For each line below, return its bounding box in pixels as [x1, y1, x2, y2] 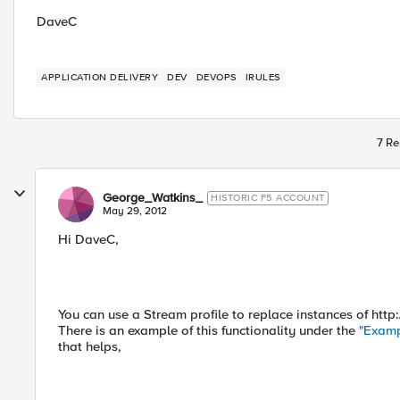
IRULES [245, 71, 280, 83]
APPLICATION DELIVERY [41, 71, 158, 83]
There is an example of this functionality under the [58, 322, 359, 338]
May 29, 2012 [103, 204, 167, 218]
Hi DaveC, [58, 231, 119, 247]
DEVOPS [196, 71, 237, 83]
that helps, [58, 338, 121, 354]
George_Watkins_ [103, 190, 203, 205]
